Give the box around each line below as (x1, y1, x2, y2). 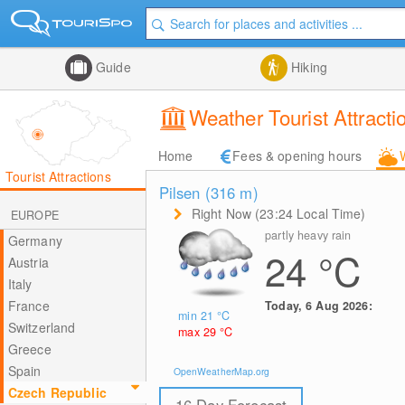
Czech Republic (7, 383, 107, 401)
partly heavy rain (265, 227, 352, 243)
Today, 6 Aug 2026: (265, 297, 376, 314)
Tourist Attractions (5, 167, 111, 185)
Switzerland (7, 318, 76, 336)
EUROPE (11, 207, 59, 223)
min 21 (178, 306, 218, 324)
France (7, 297, 50, 315)
